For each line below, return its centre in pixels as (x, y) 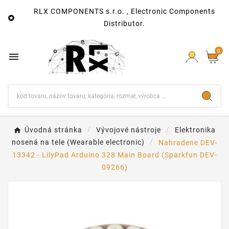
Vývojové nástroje (129, 130)
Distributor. (124, 24)
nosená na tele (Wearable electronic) (78, 142)
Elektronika (195, 130)
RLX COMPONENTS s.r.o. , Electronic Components (124, 11)
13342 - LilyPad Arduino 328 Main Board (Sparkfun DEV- (114, 155)
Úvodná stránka (53, 130)
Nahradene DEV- (188, 142)
